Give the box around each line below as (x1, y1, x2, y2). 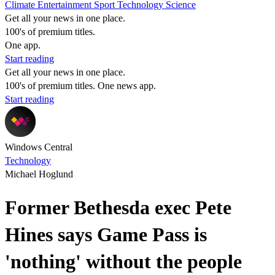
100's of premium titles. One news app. (5, 80, 156, 91)
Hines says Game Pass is (5, 223, 207, 246)
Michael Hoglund (5, 169, 73, 179)
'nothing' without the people (5, 250, 242, 273)
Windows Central (5, 142, 72, 152)
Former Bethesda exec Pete (5, 196, 231, 219)
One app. (5, 40, 41, 50)
